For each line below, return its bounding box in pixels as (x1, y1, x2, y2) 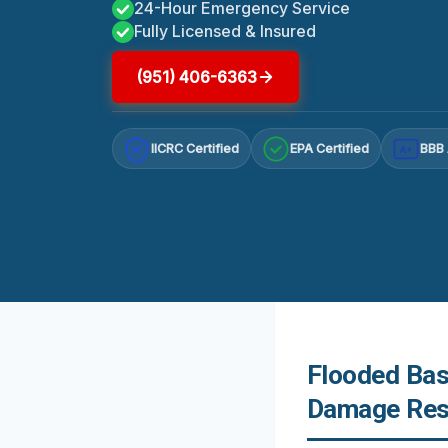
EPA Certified (290, 141, 370, 157)
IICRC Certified (151, 141, 240, 157)
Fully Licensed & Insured (134, 20, 316, 41)
